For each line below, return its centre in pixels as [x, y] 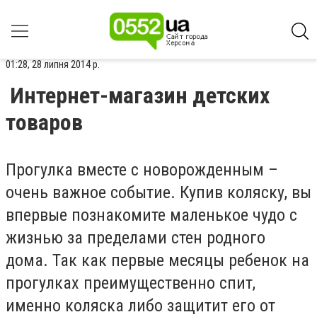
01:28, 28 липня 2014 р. [53, 64]
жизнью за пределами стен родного [136, 238]
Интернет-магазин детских [140, 96]
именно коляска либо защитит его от [140, 306]
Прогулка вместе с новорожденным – [142, 170]
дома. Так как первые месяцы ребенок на [157, 260]
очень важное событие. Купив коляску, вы [158, 192]
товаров [44, 122]
